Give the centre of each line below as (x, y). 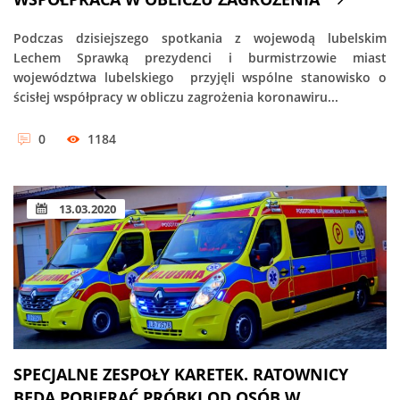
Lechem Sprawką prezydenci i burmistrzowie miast (200, 57)
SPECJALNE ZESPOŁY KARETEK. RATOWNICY (181, 375)
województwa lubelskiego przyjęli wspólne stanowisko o (200, 77)
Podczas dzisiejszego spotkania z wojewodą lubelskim (200, 37)
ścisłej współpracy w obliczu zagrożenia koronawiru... (176, 96)
